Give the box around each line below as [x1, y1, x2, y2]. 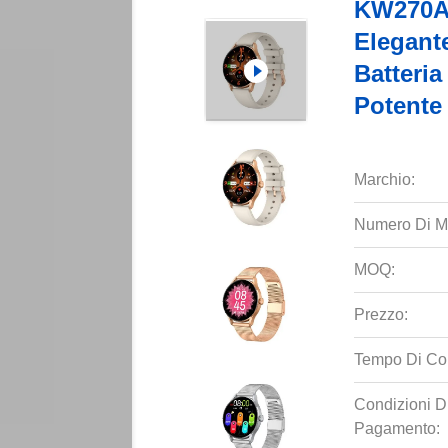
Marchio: [353, 171, 415, 188]
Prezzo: [353, 306, 408, 323]
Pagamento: [353, 420, 440, 437]
